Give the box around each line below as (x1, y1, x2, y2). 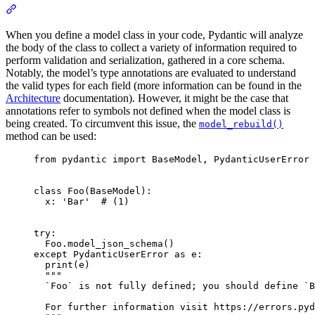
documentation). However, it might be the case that (60, 91, 288, 104)
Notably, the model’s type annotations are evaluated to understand (6, 66, 296, 79)
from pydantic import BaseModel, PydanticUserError (34, 153, 309, 165)
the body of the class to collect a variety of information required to (6, 41, 297, 53)
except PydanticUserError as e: (34, 248, 202, 259)
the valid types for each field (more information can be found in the (6, 79, 302, 91)
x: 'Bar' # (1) (34, 195, 129, 207)
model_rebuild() (199, 118, 283, 129)
